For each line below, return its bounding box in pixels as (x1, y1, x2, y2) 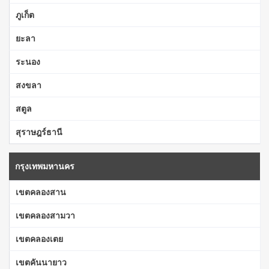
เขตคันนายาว (16, 256, 67, 268)
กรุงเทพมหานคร (15, 160, 74, 172)
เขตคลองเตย (16, 232, 63, 244)
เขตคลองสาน (16, 186, 66, 198)
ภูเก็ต (16, 8, 34, 20)
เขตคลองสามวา (16, 209, 75, 221)
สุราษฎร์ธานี (16, 125, 62, 138)
